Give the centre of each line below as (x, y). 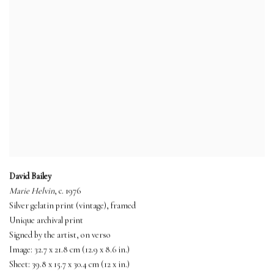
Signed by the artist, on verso (60, 235)
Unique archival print (46, 220)
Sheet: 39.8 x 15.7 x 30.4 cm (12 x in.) (69, 264)
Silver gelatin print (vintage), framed (72, 206)
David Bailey (30, 176)
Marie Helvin (32, 191)
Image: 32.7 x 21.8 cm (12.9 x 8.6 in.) (69, 250)
